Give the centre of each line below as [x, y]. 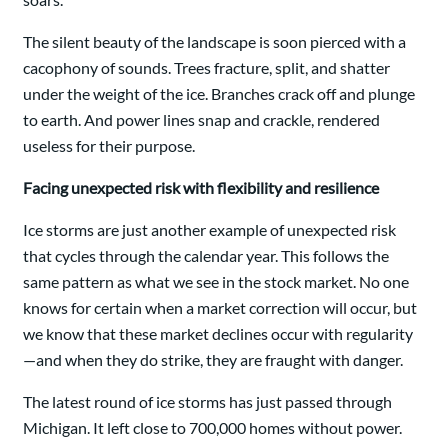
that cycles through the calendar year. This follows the [206, 256]
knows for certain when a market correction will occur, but [220, 308]
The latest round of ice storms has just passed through [207, 402]
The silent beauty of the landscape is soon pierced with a [214, 42]
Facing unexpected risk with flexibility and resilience [201, 188]
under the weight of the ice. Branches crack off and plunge [219, 94]
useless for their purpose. [109, 146]
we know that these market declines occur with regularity [218, 334]
